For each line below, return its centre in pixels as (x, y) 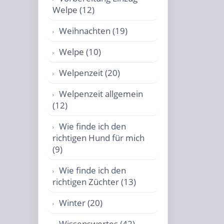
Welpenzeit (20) (89, 73)
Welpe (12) (73, 10)
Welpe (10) (80, 52)
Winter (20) (81, 203)
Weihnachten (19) (93, 31)
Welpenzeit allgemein (101, 94)
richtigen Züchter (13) (94, 182)
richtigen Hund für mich (98, 138)
